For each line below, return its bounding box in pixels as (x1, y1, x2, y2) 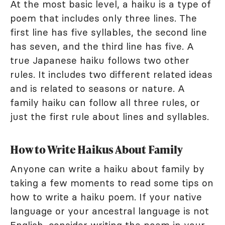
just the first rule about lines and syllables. (10, 110, 209, 123)
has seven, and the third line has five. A (10, 40, 194, 52)
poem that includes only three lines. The (10, 12, 197, 24)
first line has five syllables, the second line (10, 26, 207, 38)
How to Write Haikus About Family (10, 141, 183, 157)
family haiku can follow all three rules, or (10, 96, 200, 108)
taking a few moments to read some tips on (10, 176, 213, 189)
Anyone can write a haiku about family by (10, 162, 204, 175)
